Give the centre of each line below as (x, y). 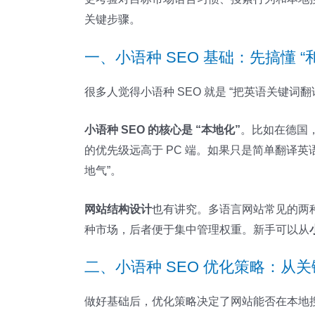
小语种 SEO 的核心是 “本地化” (162, 130)
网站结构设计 (118, 209)
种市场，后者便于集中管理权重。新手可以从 (197, 229)
